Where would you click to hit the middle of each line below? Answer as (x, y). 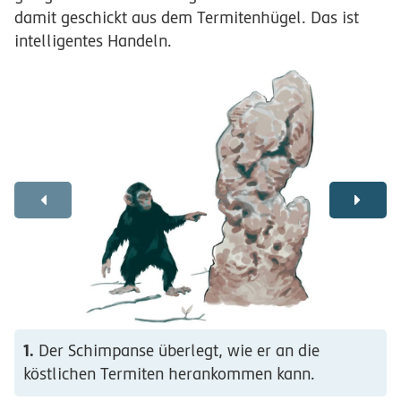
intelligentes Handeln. (93, 40)
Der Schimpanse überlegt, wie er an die (176, 350)
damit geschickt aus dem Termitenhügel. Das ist (187, 17)
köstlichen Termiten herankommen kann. (169, 374)
